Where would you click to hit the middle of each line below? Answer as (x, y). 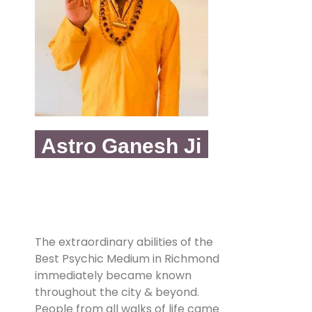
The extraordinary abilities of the (124, 242)
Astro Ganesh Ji (122, 146)
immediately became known (113, 275)
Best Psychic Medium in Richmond (127, 258)
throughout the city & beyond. (117, 292)
